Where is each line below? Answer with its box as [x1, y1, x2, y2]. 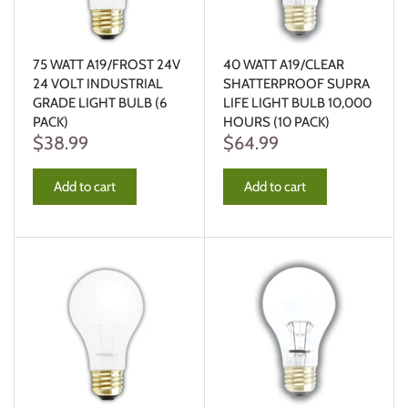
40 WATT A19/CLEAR [222, 56, 344, 73]
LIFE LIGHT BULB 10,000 [222, 94, 372, 111]
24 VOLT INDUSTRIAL [33, 75, 163, 92]
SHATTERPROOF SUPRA [222, 75, 370, 92]
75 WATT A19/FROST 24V [33, 56, 180, 73]
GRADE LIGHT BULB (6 [33, 94, 168, 111]
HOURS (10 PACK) [222, 113, 330, 130]
